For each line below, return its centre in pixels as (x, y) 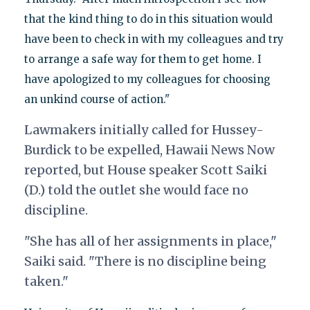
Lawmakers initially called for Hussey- (144, 129)
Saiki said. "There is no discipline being (145, 261)
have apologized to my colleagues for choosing (147, 79)
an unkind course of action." (97, 99)
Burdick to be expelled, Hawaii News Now (149, 149)
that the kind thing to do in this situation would (148, 19)
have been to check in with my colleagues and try (154, 39)
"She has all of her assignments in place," (150, 241)
